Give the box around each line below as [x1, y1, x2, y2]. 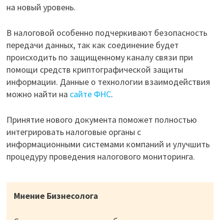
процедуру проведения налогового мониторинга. [6, 151, 195, 162]
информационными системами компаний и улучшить [6, 138, 210, 150]
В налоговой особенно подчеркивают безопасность [6, 27, 207, 38]
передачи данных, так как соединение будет [6, 39, 179, 51]
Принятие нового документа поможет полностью [6, 114, 197, 125]
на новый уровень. [6, 1, 76, 13]
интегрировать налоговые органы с [6, 126, 141, 137]
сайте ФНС [69, 88, 111, 100]
